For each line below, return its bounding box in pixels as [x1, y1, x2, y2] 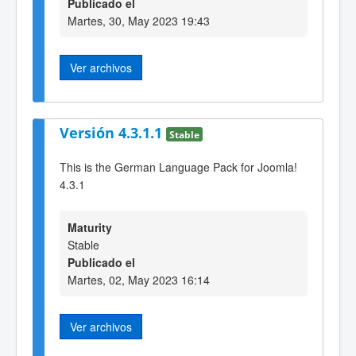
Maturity [68, 219, 112, 236]
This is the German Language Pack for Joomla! [60, 158, 297, 175]
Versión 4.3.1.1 [60, 123, 166, 143]
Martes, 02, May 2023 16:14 [68, 272, 210, 288]
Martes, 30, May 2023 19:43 [68, 12, 210, 29]
